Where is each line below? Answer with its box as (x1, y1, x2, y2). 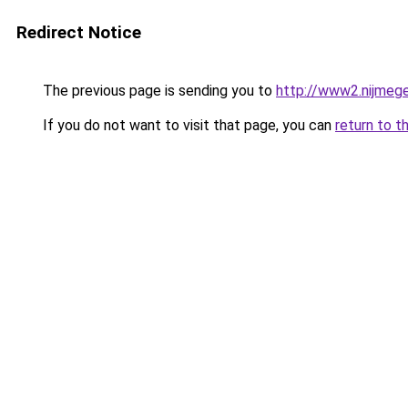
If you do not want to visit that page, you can (39, 117, 335, 134)
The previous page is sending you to (39, 82, 276, 99)
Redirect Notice (16, 22, 141, 43)
